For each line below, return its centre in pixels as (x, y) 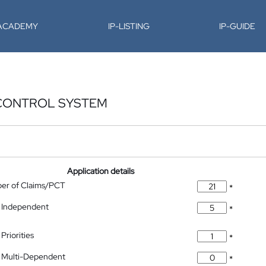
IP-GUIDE (237, 26)
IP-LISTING (129, 26)
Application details (101, 171)
